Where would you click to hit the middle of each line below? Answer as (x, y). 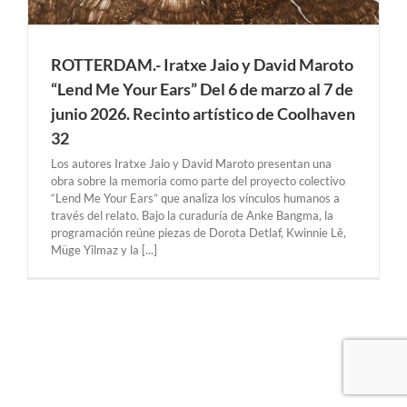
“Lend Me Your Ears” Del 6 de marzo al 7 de (202, 89)
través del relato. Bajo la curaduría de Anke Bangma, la (192, 216)
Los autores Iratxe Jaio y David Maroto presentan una (191, 164)
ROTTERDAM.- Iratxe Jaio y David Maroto (202, 65)
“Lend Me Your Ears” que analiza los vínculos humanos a (195, 199)
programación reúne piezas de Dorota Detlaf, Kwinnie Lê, (199, 233)
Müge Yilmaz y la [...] (104, 250)
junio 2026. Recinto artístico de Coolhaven (203, 114)
